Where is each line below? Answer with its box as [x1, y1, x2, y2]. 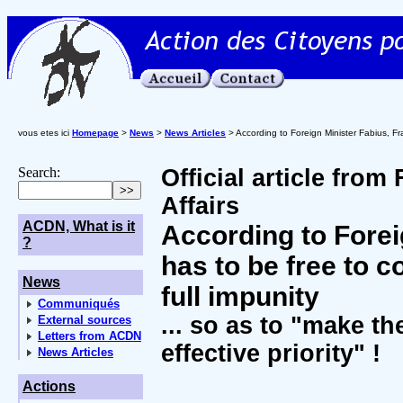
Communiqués [38, 297, 120, 310]
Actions [22, 379, 76, 394]
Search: [18, 165, 60, 180]
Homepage [72, 128, 119, 138]
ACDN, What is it [22, 219, 135, 234]
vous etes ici [18, 128, 72, 138]
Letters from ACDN [38, 329, 141, 343]
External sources [38, 313, 131, 327]
